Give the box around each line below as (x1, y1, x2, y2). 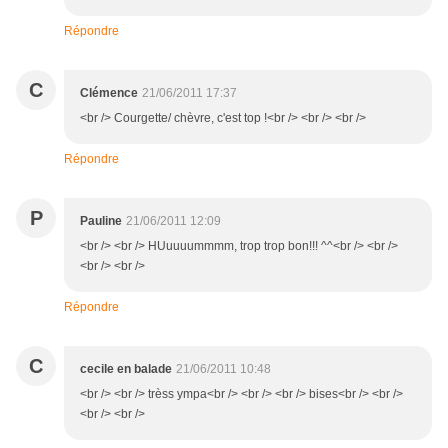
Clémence (80, 86, 138, 101)
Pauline (80, 214, 122, 229)
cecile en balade (80, 362, 172, 377)
